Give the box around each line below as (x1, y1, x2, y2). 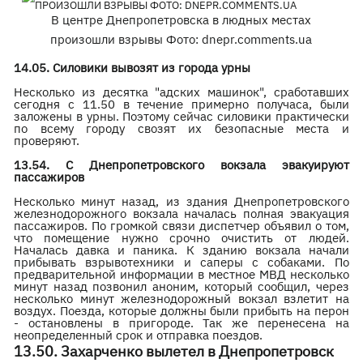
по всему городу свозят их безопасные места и (14, 121, 349, 136)
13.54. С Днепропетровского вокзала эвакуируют (14, 157, 349, 173)
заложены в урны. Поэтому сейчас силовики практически (14, 109, 349, 124)
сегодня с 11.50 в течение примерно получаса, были (14, 96, 349, 112)
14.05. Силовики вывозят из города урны (14, 60, 251, 75)
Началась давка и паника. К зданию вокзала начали (14, 242, 349, 258)
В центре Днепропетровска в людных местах (51, 12, 312, 28)
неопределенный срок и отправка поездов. (14, 327, 263, 343)
